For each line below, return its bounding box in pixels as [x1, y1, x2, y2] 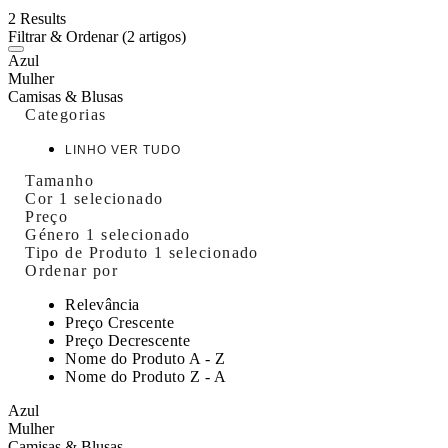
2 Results [8, 9, 66, 27]
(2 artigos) [122, 27, 186, 45]
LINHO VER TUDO [65, 143, 182, 156]
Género [25, 225, 87, 243]
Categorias [25, 105, 107, 123]
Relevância [65, 295, 140, 313]
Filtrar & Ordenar [8, 27, 122, 45]
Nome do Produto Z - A [65, 367, 227, 385]
